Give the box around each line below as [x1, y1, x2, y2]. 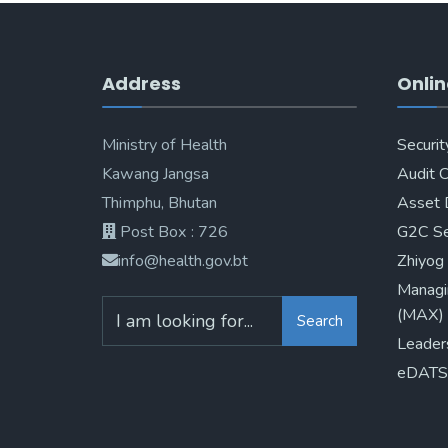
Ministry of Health [102, 134, 227, 156]
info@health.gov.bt [118, 250, 248, 272]
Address [102, 71, 181, 96]
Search [296, 310, 343, 331]
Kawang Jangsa [102, 163, 209, 185]
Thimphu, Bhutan [102, 192, 217, 214]
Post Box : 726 [116, 221, 228, 243]
